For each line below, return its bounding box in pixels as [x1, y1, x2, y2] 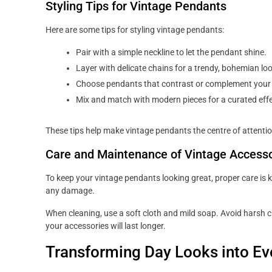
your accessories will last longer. [46, 221, 166, 231]
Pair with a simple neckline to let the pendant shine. [76, 47, 267, 58]
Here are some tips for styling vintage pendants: [46, 25, 224, 35]
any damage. [46, 186, 95, 196]
